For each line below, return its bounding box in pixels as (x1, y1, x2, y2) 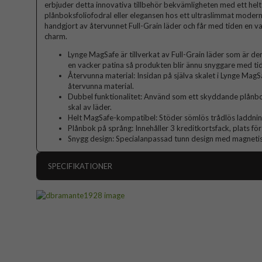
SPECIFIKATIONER (48, 161, 112, 171)
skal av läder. (68, 102, 112, 112)
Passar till (48, 202, 81, 212)
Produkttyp (48, 221, 88, 231)
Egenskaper (48, 240, 88, 250)
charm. (44, 32, 67, 42)
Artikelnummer (48, 184, 99, 194)
